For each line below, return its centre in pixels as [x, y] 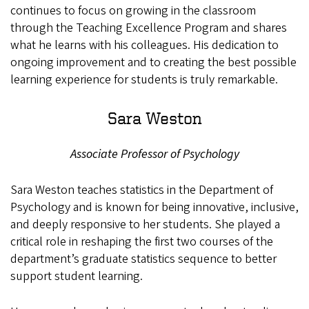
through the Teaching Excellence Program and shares [149, 28]
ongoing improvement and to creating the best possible [153, 63]
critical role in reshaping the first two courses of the [142, 242]
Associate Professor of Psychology [154, 154]
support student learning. [78, 277]
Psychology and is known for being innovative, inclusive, [154, 208]
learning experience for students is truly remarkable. [144, 80]
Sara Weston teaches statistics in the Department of [142, 190]
